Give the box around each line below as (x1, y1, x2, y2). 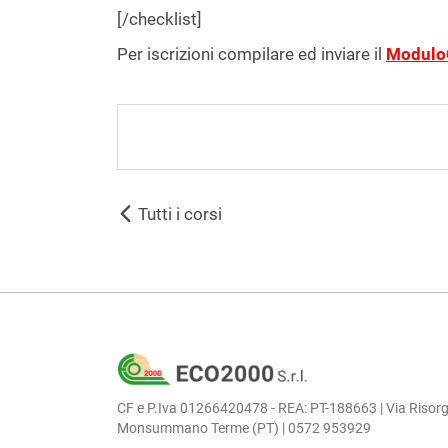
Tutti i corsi (134, 204, 222, 224)
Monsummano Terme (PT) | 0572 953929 (117, 420, 371, 437)
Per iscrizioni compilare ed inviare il (117, 44, 386, 64)
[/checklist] (117, 9, 202, 29)
